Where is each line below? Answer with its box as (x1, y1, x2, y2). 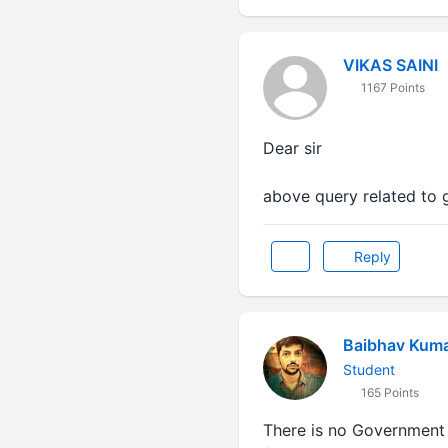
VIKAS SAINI (342, 55, 438, 75)
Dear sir (262, 138, 322, 158)
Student (342, 361, 395, 378)
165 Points (357, 385, 419, 400)
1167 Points (357, 80, 425, 95)
